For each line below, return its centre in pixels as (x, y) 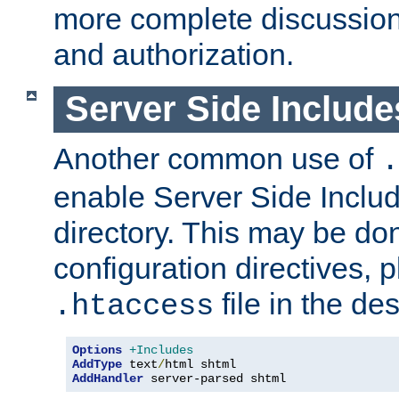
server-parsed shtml (215, 378)
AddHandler (108, 378)
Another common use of (217, 158)
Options (97, 350)
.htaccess (134, 306)
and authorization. (174, 55)
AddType (97, 364)
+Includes (161, 350)
